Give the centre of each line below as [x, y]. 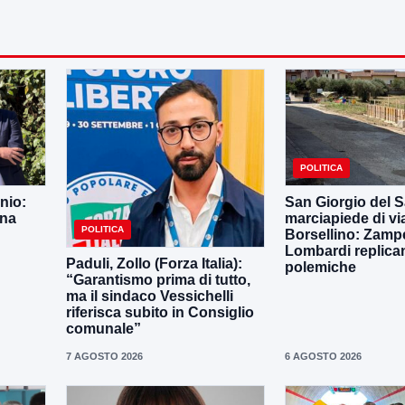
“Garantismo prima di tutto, [158, 279]
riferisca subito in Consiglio [160, 312]
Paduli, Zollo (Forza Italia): [154, 263]
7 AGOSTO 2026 [104, 356]
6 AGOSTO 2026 [323, 356]
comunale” [104, 328]
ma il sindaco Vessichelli [150, 296]
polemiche [320, 267]
